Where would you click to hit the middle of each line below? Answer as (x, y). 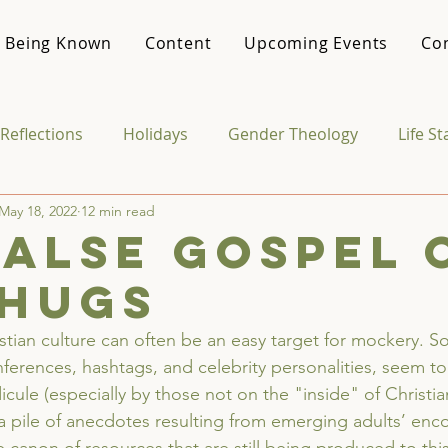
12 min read (118, 210)
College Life (241, 214)
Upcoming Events (316, 43)
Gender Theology (293, 134)
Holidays (155, 134)
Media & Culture (98, 214)
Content (178, 43)
